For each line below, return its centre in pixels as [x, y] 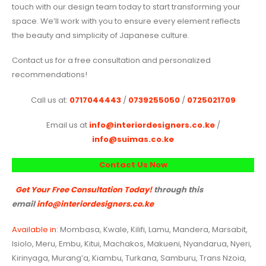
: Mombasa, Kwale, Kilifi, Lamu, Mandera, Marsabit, [152, 229]
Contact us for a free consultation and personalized [111, 61]
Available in [34, 229]
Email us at [67, 125]
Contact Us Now [133, 164]
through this [178, 190]
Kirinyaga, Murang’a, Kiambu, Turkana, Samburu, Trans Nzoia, [129, 258]
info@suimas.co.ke [133, 140]
